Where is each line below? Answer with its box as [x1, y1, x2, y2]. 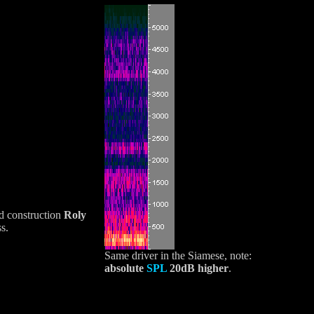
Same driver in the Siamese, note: [104, 249, 252, 261]
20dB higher [166, 261, 228, 274]
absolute [104, 261, 146, 274]
